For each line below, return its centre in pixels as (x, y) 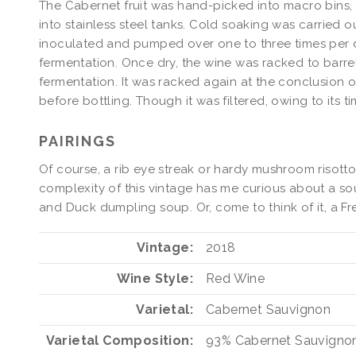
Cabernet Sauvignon (269, 310)
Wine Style (153, 279)
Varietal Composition (118, 341)
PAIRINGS (77, 141)
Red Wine (236, 279)
